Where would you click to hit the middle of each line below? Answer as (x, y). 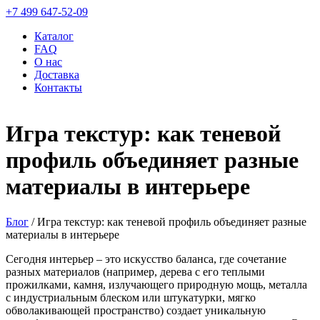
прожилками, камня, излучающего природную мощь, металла (156, 284)
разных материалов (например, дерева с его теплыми (135, 271)
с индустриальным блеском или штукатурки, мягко (131, 297)
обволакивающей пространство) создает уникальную (136, 310)
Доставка (57, 75)
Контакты (58, 87)
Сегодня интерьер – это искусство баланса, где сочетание (146, 259)
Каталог (54, 36)
